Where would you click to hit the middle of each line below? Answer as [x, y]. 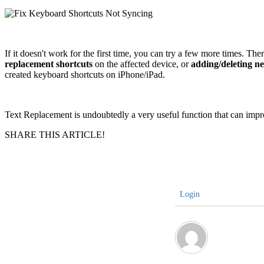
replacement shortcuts [49, 64]
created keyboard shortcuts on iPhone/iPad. [85, 74]
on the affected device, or [142, 64]
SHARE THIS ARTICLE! [55, 134]
